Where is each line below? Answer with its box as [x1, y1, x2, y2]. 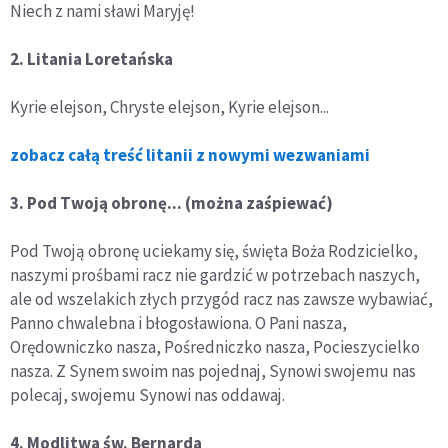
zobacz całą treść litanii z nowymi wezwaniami [10, 143, 370, 166]
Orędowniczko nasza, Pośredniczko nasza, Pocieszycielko [10, 335, 420, 358]
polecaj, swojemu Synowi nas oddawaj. [10, 383, 285, 406]
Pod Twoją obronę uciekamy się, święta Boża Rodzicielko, [10, 239, 418, 262]
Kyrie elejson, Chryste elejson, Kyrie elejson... [10, 95, 329, 118]
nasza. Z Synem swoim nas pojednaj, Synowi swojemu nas [10, 359, 416, 382]
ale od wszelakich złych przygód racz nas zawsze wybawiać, [10, 287, 433, 310]
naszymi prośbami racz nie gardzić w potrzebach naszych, [10, 263, 420, 286]
